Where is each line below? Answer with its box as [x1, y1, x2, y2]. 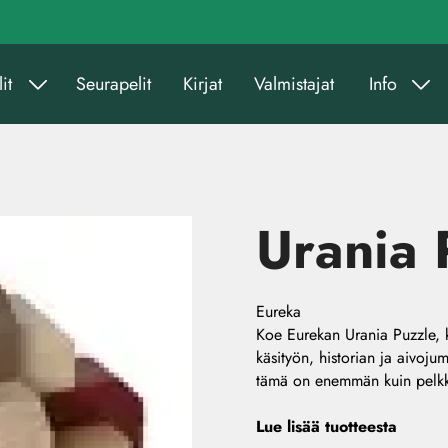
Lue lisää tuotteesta [256, 415, 397, 438]
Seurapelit [76, 70, 151, 97]
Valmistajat [254, 70, 334, 97]
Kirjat [183, 70, 222, 97]
